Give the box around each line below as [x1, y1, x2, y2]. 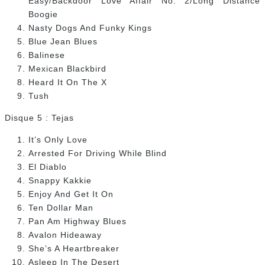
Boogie [28, 9, 58, 20]
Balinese [28, 50, 65, 60]
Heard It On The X [28, 77, 107, 88]
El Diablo [28, 162, 67, 172]
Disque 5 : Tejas [5, 113, 74, 123]
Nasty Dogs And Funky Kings [28, 23, 152, 33]
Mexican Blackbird [28, 64, 106, 74]
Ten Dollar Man [28, 203, 93, 213]
